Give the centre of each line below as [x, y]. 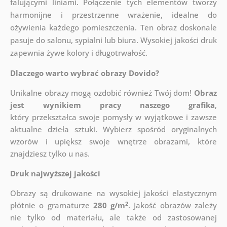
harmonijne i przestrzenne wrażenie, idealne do [113, 15]
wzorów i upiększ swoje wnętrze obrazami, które [113, 142]
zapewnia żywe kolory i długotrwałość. [79, 53]
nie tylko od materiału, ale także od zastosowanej [113, 218]
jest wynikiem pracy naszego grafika [112, 105]
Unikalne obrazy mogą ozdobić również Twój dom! [102, 93]
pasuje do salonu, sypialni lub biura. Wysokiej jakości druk [113, 40]
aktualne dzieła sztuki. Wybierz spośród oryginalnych [113, 129]
